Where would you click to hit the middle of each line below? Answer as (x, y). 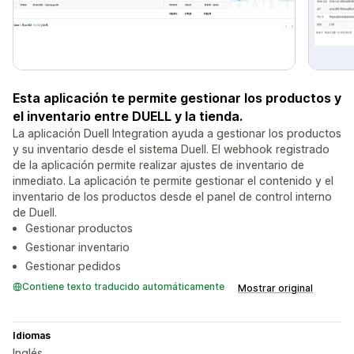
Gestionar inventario (77, 247)
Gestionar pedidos (73, 266)
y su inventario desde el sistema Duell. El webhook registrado (171, 149)
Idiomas (32, 336)
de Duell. (35, 213)
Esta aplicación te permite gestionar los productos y (177, 98)
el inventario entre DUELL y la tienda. (128, 117)
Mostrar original (275, 288)
